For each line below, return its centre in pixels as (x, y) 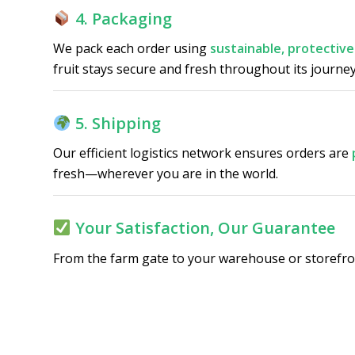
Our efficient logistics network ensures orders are (202, 153)
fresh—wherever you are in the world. (166, 174)
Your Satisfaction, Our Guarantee (205, 227)
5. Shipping (118, 123)
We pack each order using (132, 49)
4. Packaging (123, 18)
